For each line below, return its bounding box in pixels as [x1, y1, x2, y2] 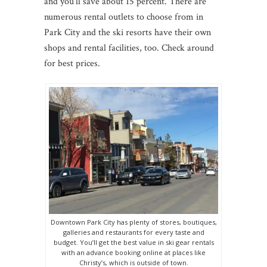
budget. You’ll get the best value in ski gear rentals [53, 237, 214, 247]
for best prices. [44, 57, 100, 70]
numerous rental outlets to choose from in [44, 10, 203, 23]
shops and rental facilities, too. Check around [44, 41, 214, 54]
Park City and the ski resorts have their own [44, 26, 211, 39]
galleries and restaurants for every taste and [63, 227, 204, 237]
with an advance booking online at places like [61, 247, 206, 257]
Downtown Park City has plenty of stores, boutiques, [50, 217, 217, 226]
